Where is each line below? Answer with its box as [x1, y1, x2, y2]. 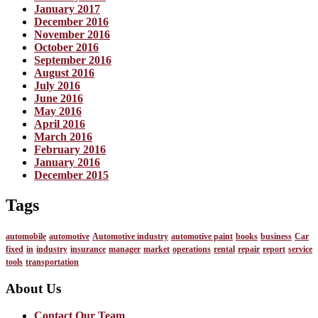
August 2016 [34, 67, 94, 79]
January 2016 [34, 156, 100, 169]
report [263, 243, 285, 254]
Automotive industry [92, 231, 168, 241]
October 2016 [34, 41, 99, 54]
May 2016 [34, 105, 82, 118]
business [261, 231, 292, 241]
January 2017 [34, 3, 100, 16]
